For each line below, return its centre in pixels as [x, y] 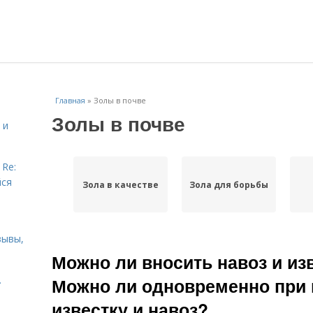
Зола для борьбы [228, 184]
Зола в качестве [120, 184]
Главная [70, 100]
